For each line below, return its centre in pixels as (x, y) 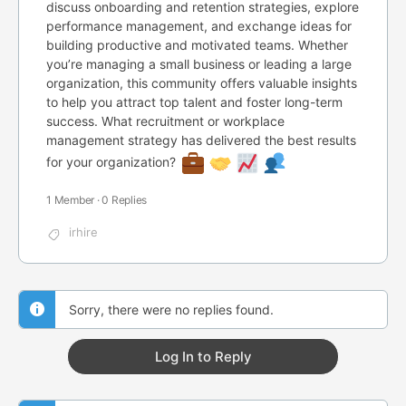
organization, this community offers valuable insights (202, 83)
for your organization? (113, 161)
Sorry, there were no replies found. (171, 309)
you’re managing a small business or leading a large (199, 64)
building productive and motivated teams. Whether (197, 45)
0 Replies (125, 200)
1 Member (71, 200)
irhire (83, 232)
